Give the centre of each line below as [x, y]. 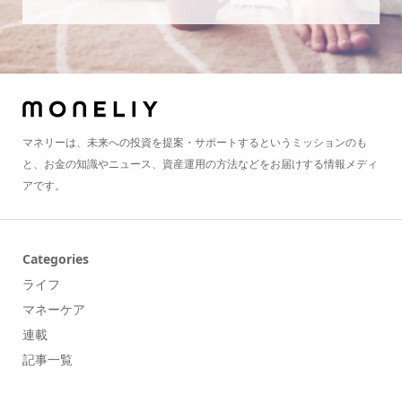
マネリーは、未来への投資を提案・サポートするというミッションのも [194, 142]
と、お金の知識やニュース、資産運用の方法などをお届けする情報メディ [200, 163]
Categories [55, 258]
